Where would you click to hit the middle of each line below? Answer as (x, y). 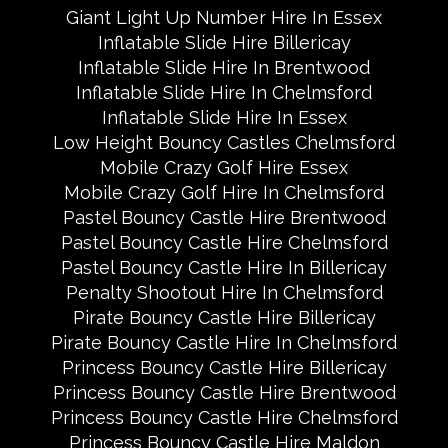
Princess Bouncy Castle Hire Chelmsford (224, 418)
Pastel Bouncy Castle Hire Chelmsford (224, 243)
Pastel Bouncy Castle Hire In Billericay (224, 268)
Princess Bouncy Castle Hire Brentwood (224, 393)
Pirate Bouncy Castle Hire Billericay (224, 318)
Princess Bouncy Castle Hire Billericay (224, 368)
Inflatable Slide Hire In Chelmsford (224, 93)
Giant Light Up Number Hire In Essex (224, 18)
